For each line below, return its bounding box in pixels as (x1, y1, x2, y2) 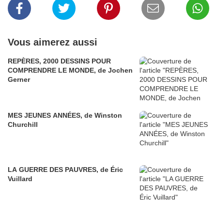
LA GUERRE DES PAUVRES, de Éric (8, 166, 123, 174)
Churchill (8, 121, 38, 129)
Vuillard (8, 175, 32, 183)
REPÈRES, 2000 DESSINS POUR (8, 57, 111, 65)
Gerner (8, 76, 30, 84)
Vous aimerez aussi (8, 37, 97, 48)
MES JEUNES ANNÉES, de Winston (8, 111, 122, 120)
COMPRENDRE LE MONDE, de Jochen (8, 66, 133, 75)
